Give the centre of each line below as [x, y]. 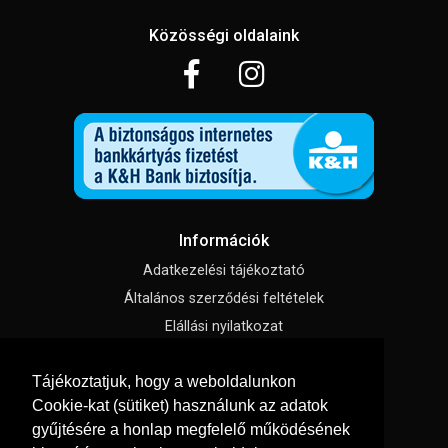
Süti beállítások [224, 383]
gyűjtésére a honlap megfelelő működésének [191, 429]
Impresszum [224, 355]
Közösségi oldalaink [224, 36]
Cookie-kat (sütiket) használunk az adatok [180, 405]
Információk [224, 241]
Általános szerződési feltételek [224, 299]
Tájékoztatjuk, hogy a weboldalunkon [164, 381]
